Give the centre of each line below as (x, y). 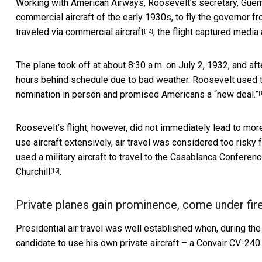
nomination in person (58, 95)
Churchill (33, 172)
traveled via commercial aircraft (80, 32)
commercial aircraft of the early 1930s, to (101, 18)
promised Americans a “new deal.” (189, 95)
